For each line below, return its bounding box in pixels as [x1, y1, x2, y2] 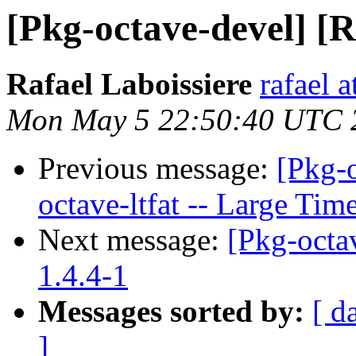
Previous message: [38, 151, 277, 186]
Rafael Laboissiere [6, 67, 252, 102]
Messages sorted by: [38, 294, 304, 329]
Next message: [38, 222, 227, 257]
